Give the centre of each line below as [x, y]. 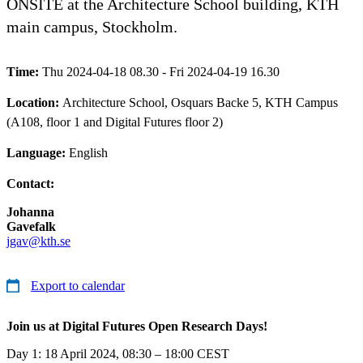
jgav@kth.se [38, 241]
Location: [34, 102]
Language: [38, 152]
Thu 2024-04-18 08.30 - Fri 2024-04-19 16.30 [161, 71]
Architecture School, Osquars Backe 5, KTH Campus [200, 102]
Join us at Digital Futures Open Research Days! [137, 326]
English [88, 152]
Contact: [30, 183]
